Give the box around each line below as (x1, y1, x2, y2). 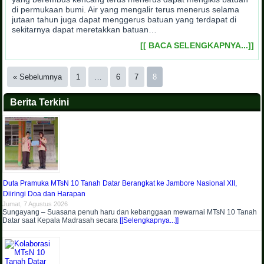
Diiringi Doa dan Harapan (3, 190, 86, 199)
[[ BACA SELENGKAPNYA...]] (140, 41, 254, 51)
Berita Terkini (10, 97, 70, 108)
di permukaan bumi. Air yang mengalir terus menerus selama (12, 5, 240, 15)
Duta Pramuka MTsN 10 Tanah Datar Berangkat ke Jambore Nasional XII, (3, 179, 237, 188)
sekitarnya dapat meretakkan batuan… (12, 25, 157, 35)
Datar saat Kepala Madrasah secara (2, 216, 120, 225)
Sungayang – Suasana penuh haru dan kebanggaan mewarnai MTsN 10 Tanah (2, 208, 258, 217)
